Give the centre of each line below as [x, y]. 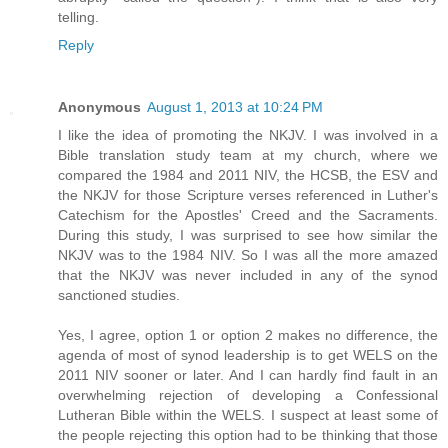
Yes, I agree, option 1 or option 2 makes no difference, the [248, 335]
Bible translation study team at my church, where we [248, 155]
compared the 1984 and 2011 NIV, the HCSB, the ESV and [248, 175]
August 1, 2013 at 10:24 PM [235, 107]
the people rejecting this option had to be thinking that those [248, 435]
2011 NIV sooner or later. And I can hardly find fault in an [248, 375]
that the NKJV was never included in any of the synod [248, 275]
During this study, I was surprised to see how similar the [248, 235]
